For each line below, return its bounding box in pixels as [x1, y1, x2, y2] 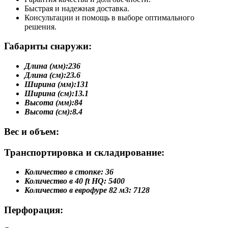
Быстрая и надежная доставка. [24, 4, 129, 13]
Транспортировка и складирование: [4, 147, 164, 158]
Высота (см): [24, 107, 72, 117]
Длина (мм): [24, 62, 68, 71]
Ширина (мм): [24, 80, 76, 89]
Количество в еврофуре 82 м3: [24, 186, 131, 195]
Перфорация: [4, 205, 63, 215]
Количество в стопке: [24, 167, 103, 177]
